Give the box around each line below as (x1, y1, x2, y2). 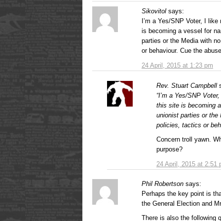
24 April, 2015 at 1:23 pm (142, 61, 213, 69)
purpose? (156, 145, 183, 153)
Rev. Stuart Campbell (156, 81, 217, 89)
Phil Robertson (142, 180, 184, 187)
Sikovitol (142, 7, 166, 15)
